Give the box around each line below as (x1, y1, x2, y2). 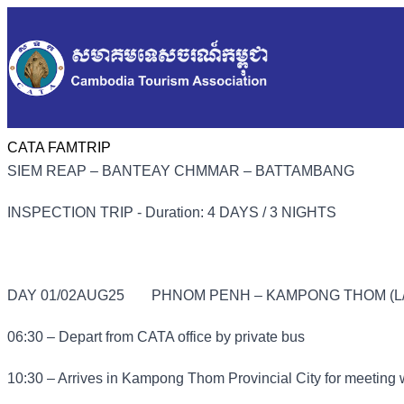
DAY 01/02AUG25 (7, 288, 124, 304)
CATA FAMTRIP (7, 140, 111, 156)
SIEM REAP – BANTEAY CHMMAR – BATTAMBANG (7, 163, 354, 179)
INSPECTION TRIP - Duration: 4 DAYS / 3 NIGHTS (7, 205, 336, 221)
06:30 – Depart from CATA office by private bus (7, 329, 305, 345)
